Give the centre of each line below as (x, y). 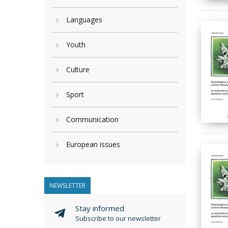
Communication (92, 119)
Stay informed (100, 208)
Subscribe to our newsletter (118, 218)
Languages (84, 20)
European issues (93, 144)
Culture (78, 69)
